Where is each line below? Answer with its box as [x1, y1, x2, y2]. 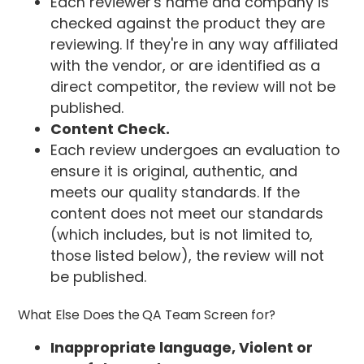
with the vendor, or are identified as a [50, 54, 321, 76]
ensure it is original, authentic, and [50, 160, 298, 181]
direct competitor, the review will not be [50, 76, 336, 97]
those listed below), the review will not [50, 245, 325, 266]
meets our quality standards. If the [50, 181, 301, 202]
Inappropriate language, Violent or [50, 336, 314, 357]
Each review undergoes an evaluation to [50, 139, 340, 160]
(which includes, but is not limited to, [50, 223, 314, 245]
